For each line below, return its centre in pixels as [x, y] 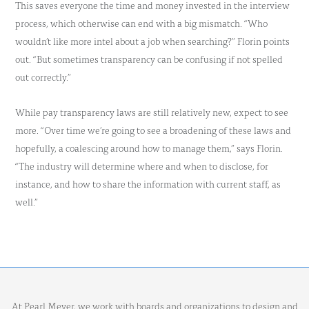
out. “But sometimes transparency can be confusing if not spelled [149, 59]
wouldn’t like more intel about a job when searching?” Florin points [152, 41]
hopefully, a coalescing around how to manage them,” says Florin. [149, 148]
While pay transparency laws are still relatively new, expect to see [152, 112]
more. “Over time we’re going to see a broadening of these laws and [153, 130]
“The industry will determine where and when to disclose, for [142, 166]
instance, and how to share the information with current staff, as [148, 184]
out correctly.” [43, 77]
